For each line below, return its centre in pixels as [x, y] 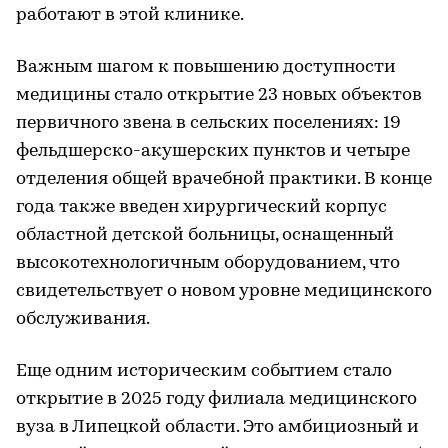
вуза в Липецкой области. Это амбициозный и [217, 427]
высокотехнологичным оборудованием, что [208, 263]
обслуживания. [83, 319]
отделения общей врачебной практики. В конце [224, 179]
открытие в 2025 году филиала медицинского [216, 399]
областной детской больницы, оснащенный [205, 235]
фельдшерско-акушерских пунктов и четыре [213, 151]
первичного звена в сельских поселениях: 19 [208, 123]
